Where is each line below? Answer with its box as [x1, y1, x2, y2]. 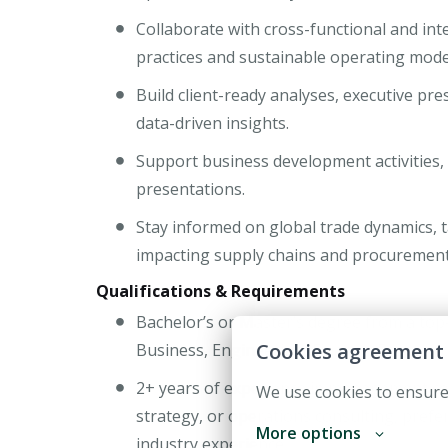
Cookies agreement [256, 338, 444, 365]
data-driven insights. [136, 112, 293, 135]
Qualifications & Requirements [96, 280, 345, 303]
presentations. [136, 178, 249, 201]
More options [256, 422, 361, 444]
